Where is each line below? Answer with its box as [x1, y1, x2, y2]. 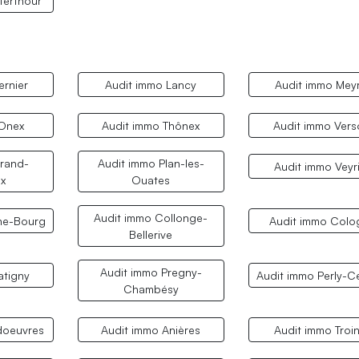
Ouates [131, 173, 171, 188]
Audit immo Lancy [105, 78, 197, 92]
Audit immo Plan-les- [97, 156, 204, 171]
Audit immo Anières [101, 323, 201, 337]
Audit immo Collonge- [94, 211, 208, 225]
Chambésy [123, 282, 179, 296]
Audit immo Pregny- [99, 265, 202, 280]
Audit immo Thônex [102, 119, 200, 133]
